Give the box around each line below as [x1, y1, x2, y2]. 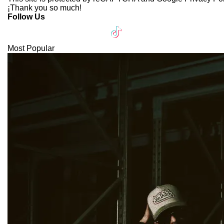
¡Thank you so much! [7, 3, 81, 12]
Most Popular [7, 43, 54, 52]
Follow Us [7, 12, 45, 21]
